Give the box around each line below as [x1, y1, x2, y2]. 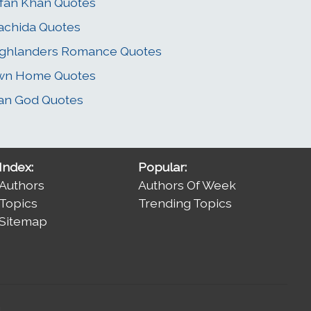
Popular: [138, 160, 187, 175]
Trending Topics [138, 196, 233, 211]
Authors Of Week [138, 178, 237, 193]
